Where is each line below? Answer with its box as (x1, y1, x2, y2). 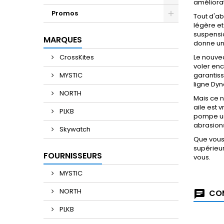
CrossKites (58, 52, 94, 62)
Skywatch (58, 124, 90, 134)
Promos (51, 8, 78, 18)
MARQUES (43, 34, 82, 45)
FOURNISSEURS (43, 150, 102, 161)
